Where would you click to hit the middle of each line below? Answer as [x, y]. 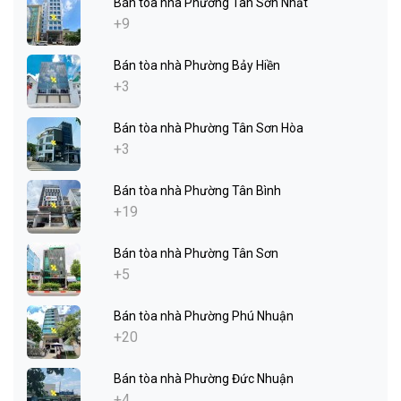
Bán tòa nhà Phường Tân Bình [197, 191]
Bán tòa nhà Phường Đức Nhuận [204, 379]
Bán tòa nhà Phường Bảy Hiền [197, 66]
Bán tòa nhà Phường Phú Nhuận [204, 316]
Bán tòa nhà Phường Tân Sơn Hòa [209, 128]
